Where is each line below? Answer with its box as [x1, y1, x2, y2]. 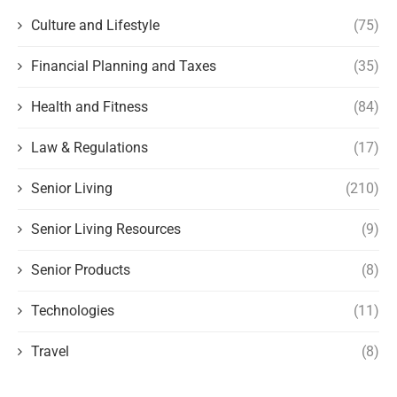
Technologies [31, 302, 114, 320]
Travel [31, 343, 69, 361]
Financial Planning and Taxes [31, 58, 216, 75]
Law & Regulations [31, 139, 148, 157]
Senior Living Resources [31, 221, 181, 238]
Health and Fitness [31, 98, 148, 116]
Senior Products [31, 261, 130, 279]
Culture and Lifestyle [31, 17, 160, 35]
